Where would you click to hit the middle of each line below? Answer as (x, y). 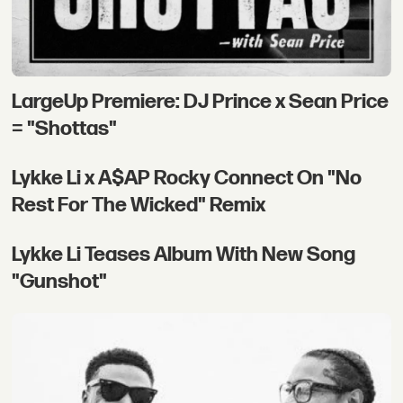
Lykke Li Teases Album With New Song (184, 254)
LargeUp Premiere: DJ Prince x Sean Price (201, 101)
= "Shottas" (65, 128)
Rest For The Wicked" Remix (139, 205)
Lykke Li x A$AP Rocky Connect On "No (187, 178)
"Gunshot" (60, 281)
